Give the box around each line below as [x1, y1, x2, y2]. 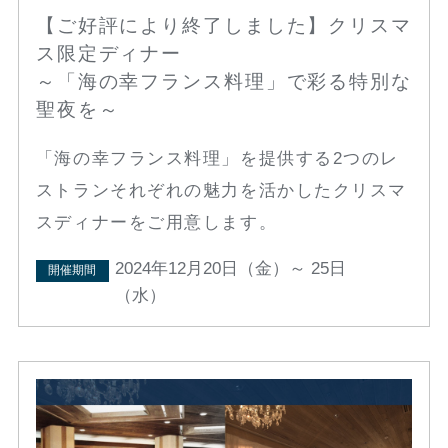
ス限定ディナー [35, 42, 183, 64]
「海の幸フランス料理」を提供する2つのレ [35, 148, 400, 168]
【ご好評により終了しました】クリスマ [35, 14, 412, 36]
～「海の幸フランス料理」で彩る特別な [35, 70, 412, 92]
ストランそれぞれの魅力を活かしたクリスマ [35, 180, 408, 200]
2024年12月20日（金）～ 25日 [114, 259, 346, 279]
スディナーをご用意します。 [35, 212, 278, 232]
